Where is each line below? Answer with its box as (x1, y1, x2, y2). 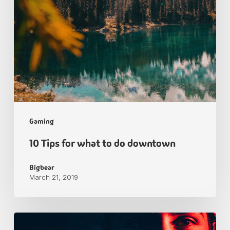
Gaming (29, 116, 54, 126)
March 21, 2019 (29, 172, 78, 181)
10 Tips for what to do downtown (29, 136, 176, 150)
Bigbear (29, 162, 54, 172)
